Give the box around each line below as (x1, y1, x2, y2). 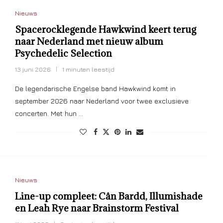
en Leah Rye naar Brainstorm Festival (14, 202, 179, 215)
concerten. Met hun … (14, 109, 83, 118)
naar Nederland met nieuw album (14, 35, 163, 48)
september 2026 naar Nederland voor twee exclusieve (14, 97, 189, 106)
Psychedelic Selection (14, 47, 112, 60)
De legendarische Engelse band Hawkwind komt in (14, 84, 176, 93)
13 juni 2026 (14, 65, 51, 74)
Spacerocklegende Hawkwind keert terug (14, 23, 196, 36)
